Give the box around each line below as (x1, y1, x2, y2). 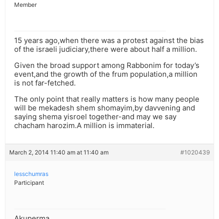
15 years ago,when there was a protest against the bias (14, 36, 204, 45)
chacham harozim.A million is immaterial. (14, 121, 154, 131)
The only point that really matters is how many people (14, 94, 199, 104)
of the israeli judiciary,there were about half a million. (14, 44, 197, 54)
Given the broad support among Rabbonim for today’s (14, 61, 199, 70)
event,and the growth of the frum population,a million (14, 69, 197, 79)
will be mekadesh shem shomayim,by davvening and (14, 103, 195, 113)
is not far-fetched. (14, 78, 76, 88)
